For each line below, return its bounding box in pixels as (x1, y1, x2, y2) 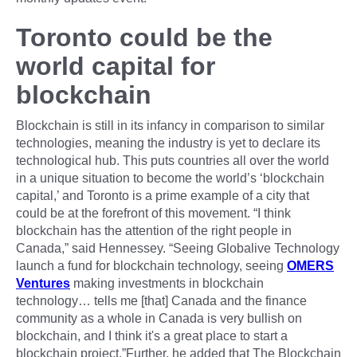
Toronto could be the (16, 22, 273, 52)
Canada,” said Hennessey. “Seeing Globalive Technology (16, 241, 339, 255)
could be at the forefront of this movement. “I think (16, 206, 291, 220)
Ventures (16, 276, 70, 290)
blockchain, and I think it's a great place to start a (16, 328, 288, 343)
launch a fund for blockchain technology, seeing (16, 258, 287, 273)
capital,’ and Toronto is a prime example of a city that (16, 188, 309, 202)
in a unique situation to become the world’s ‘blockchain (16, 171, 324, 185)
